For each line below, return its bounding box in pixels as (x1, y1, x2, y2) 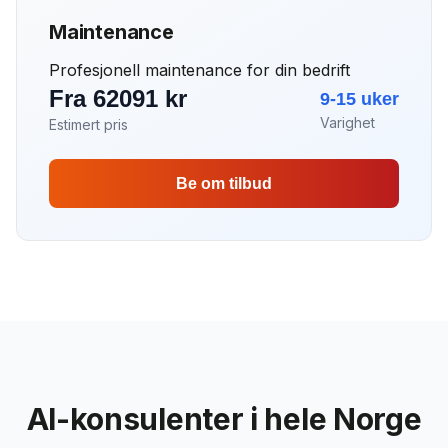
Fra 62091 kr (49, 85, 187, 112)
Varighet (320, 114, 375, 131)
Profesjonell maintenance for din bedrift (49, 60, 350, 80)
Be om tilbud (176, 175, 272, 192)
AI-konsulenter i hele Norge (26, 401, 422, 437)
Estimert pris (49, 116, 128, 133)
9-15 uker (320, 89, 399, 109)
